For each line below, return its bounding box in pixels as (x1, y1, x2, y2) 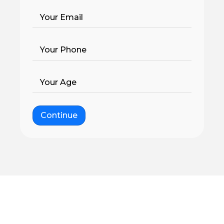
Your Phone (40, 44, 86, 54)
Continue (40, 110, 77, 120)
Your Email (40, 12, 83, 22)
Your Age (40, 77, 76, 87)
